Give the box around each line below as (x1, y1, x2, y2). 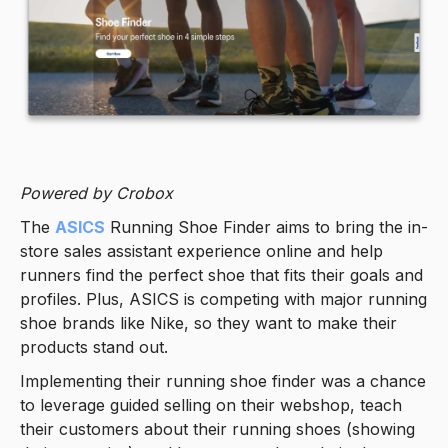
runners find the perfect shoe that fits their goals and (20, 264, 423, 285)
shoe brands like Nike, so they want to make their (20, 312, 397, 333)
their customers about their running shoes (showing (20, 418, 415, 439)
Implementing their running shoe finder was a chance (20, 370, 426, 391)
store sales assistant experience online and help (20, 240, 383, 261)
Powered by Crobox (20, 182, 173, 203)
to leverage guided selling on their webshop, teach (20, 394, 402, 415)
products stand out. (20, 336, 168, 357)
